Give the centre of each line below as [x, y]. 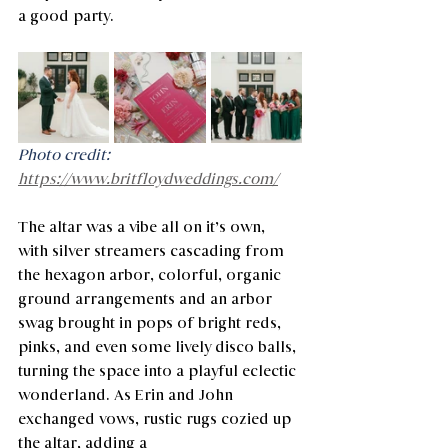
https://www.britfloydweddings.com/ [148, 178]
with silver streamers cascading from [153, 250]
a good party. [66, 15]
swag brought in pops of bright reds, [151, 322]
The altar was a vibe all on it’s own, [143, 226]
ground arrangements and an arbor [147, 298]
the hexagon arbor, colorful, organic [151, 274]
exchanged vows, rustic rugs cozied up [156, 418]
